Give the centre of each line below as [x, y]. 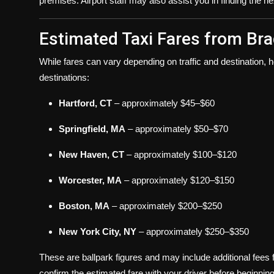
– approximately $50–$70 [177, 129]
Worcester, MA [90, 180]
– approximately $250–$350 [193, 231]
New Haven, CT [91, 154]
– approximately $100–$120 [180, 154]
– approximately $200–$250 [166, 206]
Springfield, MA [92, 129]
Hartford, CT [85, 103]
